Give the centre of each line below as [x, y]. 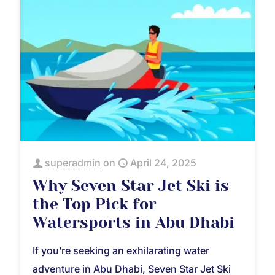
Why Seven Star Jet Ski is [131, 185]
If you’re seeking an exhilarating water [121, 250]
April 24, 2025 [163, 162]
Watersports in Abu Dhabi [134, 222]
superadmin [73, 162]
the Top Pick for [95, 204]
